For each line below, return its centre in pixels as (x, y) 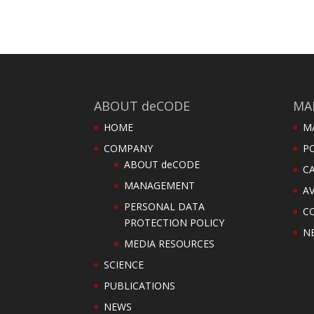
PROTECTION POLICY (175, 222)
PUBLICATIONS (140, 285)
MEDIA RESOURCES (170, 243)
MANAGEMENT (160, 185)
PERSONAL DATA (165, 206)
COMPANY (129, 148)
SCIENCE (124, 264)
